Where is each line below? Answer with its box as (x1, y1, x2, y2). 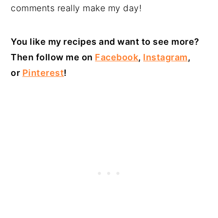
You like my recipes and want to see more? (11, 36, 200, 47)
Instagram (143, 52, 188, 63)
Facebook (95, 52, 139, 63)
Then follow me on (11, 52, 95, 63)
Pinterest (22, 68, 64, 78)
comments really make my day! (11, 3, 142, 14)
